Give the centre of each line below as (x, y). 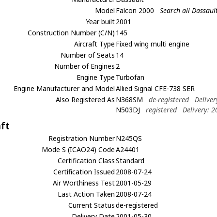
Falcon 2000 (136, 10)
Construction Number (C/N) (71, 33)
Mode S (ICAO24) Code (78, 149)
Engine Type (96, 77)
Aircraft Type (95, 44)
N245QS (129, 138)
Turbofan (130, 77)
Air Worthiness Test (84, 183)
